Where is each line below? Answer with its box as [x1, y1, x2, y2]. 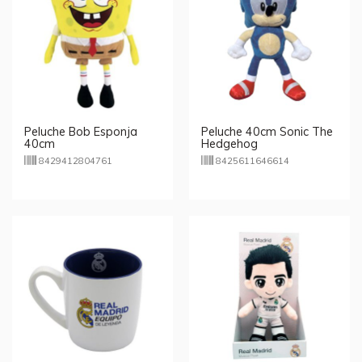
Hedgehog [201, 136, 258, 151]
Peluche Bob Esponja [24, 124, 137, 139]
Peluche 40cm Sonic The [201, 124, 333, 139]
